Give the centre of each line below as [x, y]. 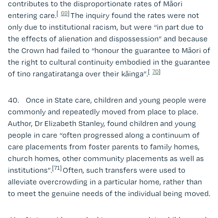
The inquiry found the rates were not [135, 15]
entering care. [32, 15]
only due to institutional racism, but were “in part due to [106, 27]
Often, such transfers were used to [124, 170]
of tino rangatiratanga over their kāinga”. [78, 73]
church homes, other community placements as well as [106, 158]
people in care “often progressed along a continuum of [104, 135]
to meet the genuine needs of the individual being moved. [109, 193]
